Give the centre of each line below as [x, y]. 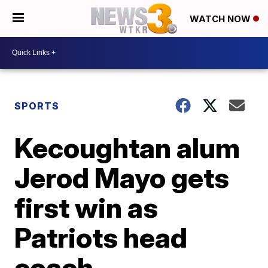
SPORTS [37, 106]
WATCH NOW [221, 19]
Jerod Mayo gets [122, 177]
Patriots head [101, 237]
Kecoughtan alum [127, 147]
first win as [86, 207]
